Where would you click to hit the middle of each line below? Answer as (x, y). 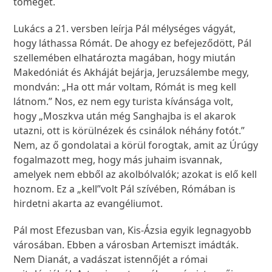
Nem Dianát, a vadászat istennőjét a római (111, 260)
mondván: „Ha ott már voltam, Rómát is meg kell (125, 87)
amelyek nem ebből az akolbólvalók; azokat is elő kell (135, 175)
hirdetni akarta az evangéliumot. (88, 204)
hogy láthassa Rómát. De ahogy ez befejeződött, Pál (133, 43)
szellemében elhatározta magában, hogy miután (125, 58)
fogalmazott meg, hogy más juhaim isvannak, (118, 160)
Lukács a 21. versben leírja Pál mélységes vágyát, (125, 29)
